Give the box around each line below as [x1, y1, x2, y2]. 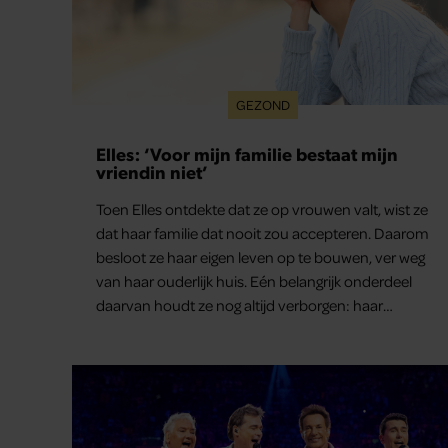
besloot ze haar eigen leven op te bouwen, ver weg [96, 247, 425, 268]
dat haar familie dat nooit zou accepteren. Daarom [96, 223, 429, 244]
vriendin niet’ [96, 160, 208, 184]
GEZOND [235, 96, 290, 114]
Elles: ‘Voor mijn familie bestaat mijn [96, 142, 398, 166]
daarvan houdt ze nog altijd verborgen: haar [96, 295, 383, 316]
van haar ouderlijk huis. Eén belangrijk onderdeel [96, 271, 412, 292]
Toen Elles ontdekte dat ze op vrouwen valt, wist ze [96, 199, 428, 220]
